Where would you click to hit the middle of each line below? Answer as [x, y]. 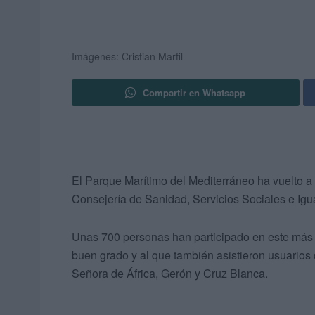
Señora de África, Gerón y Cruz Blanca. [170, 274]
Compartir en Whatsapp [194, 93]
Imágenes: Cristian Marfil [127, 57]
